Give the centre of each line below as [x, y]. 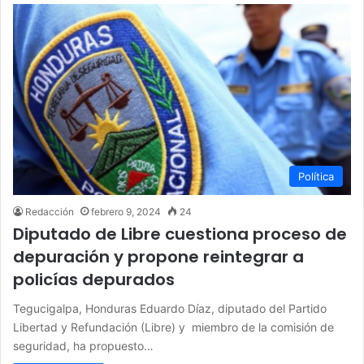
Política [316, 176]
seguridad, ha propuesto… [83, 345]
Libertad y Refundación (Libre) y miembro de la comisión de [173, 327]
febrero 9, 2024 [126, 211]
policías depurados [94, 279]
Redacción [50, 211]
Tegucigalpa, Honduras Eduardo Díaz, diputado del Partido [170, 308]
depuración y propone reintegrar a [158, 256]
